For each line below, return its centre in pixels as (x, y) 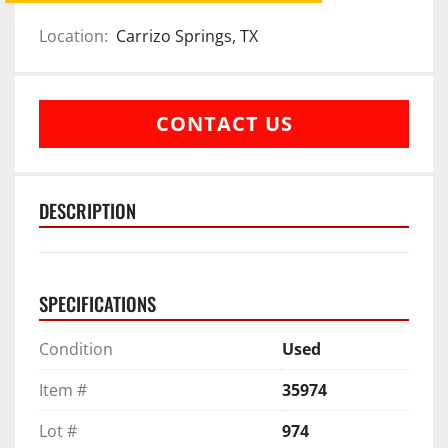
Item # (63, 389)
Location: (73, 35)
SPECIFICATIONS (97, 303)
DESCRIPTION (87, 210)
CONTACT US (224, 123)
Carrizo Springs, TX (187, 35)
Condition (76, 348)
